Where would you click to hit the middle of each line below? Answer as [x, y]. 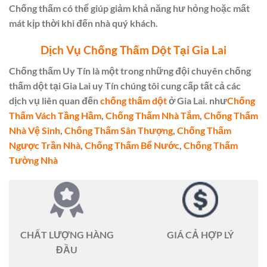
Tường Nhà [33, 160]
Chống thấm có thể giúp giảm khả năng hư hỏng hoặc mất [129, 8]
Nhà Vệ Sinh [35, 130]
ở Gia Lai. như [197, 100]
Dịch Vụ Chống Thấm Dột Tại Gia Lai [133, 50]
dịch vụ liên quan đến [55, 100]
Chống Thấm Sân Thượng [119, 130]
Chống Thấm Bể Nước [132, 145]
